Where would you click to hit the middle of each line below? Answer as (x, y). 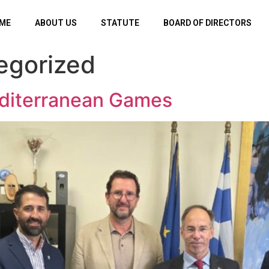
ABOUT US (56, 23)
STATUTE (120, 23)
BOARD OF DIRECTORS (208, 23)
